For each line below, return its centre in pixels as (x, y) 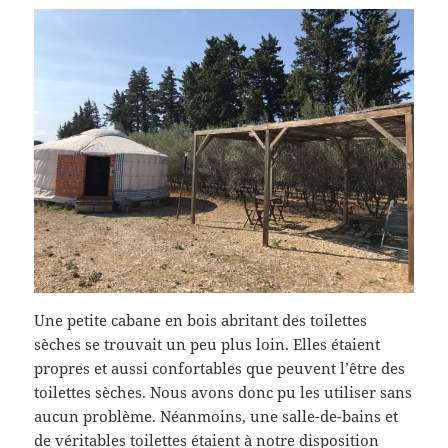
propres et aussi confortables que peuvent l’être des (220, 368)
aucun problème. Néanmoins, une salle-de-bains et (216, 416)
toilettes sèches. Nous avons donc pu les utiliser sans (223, 392)
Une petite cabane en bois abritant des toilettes (201, 320)
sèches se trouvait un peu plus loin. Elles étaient (207, 344)
